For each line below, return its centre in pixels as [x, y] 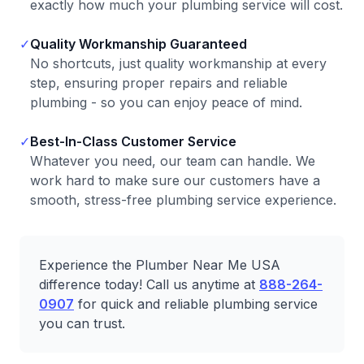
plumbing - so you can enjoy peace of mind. [166, 102]
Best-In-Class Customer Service [133, 141]
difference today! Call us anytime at [149, 284]
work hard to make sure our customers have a [175, 180]
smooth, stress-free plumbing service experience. [183, 200]
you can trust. [82, 323]
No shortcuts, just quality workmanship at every [178, 63]
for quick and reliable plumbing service [196, 304]
